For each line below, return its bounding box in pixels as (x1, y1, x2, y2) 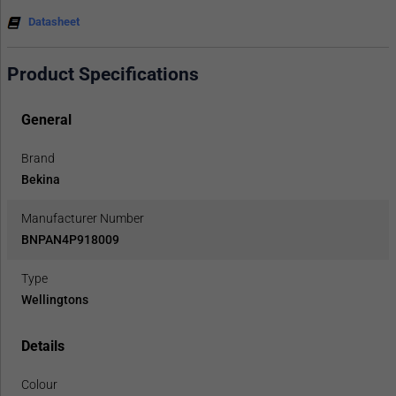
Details (21, 338, 65, 355)
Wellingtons (21, 293, 88, 308)
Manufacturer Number (21, 211, 144, 226)
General (21, 111, 72, 129)
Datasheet (28, 14, 80, 28)
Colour (21, 377, 57, 392)
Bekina (21, 172, 60, 187)
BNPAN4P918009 (21, 232, 119, 247)
